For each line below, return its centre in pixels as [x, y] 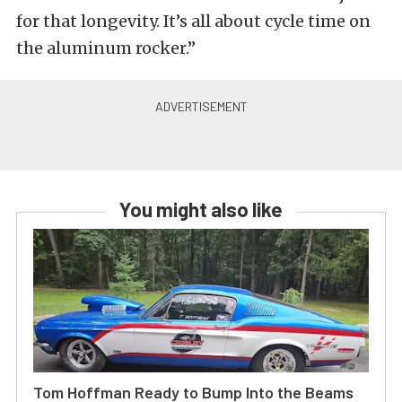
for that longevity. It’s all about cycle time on [193, 22]
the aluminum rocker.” [106, 48]
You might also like [201, 210]
